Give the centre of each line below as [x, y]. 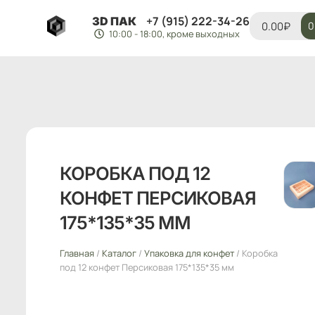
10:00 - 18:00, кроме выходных [174, 34]
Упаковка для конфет [189, 253]
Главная [77, 253]
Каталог [119, 253]
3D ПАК [114, 21]
